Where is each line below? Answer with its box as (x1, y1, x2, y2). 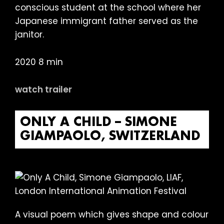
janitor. (15, 28, 44, 40)
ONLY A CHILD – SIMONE (20, 115, 177, 129)
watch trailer (15, 83, 72, 95)
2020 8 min (15, 55, 63, 68)
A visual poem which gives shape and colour (15, 208, 208, 220)
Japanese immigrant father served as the (15, 14, 198, 27)
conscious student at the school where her (15, 1, 201, 13)
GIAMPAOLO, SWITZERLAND (20, 129, 200, 143)
